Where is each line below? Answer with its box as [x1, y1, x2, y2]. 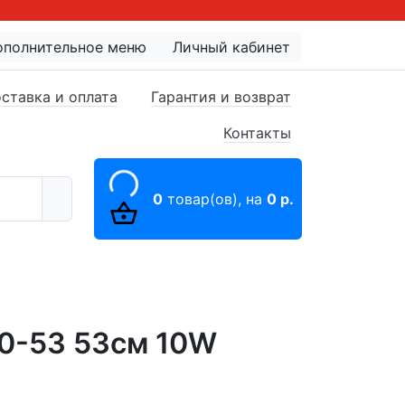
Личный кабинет [173, 38, 290, 56]
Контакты [223, 123, 291, 142]
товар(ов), [163, 190, 246, 208]
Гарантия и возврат [151, 87, 291, 106]
